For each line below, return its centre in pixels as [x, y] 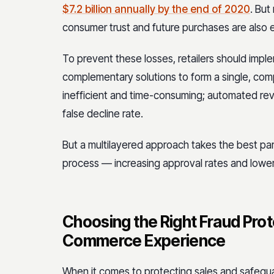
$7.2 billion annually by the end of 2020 [156, 9]
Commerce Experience [144, 241]
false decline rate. [103, 113]
